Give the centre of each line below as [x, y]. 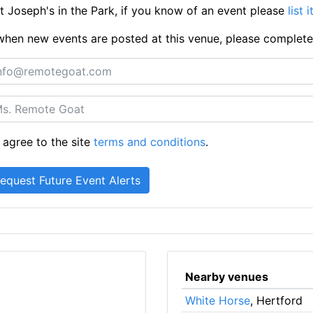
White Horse [217, 300]
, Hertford [276, 300]
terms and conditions [150, 142]
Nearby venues [226, 277]
